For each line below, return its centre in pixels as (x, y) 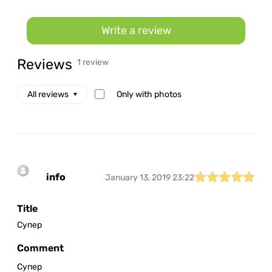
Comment (40, 248)
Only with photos (149, 94)
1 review (93, 62)
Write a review (136, 30)
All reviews (48, 94)
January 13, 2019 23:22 (150, 177)
